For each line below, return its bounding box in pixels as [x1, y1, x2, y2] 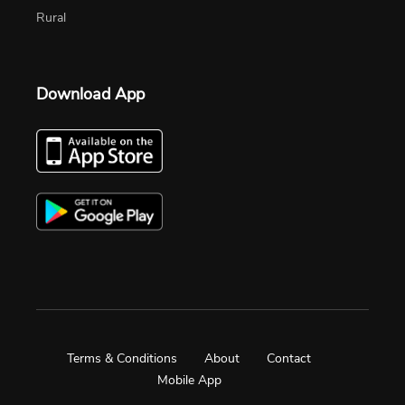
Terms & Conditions [67, 350, 177, 368]
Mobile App [156, 372, 221, 390]
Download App [36, 82, 145, 105]
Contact [267, 350, 311, 368]
